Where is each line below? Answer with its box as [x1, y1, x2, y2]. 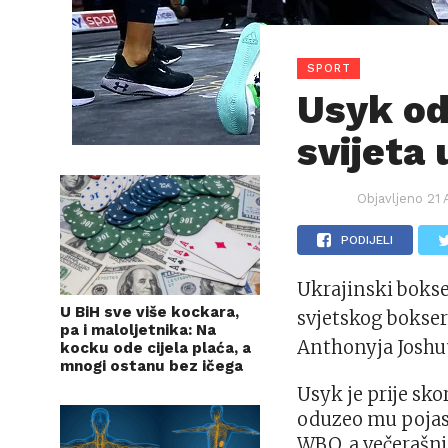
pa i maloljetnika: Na [60, 321, 216, 339]
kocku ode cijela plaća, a [60, 339, 251, 357]
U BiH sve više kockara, [60, 303, 239, 321]
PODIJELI [341, 233, 394, 247]
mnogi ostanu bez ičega [60, 357, 243, 375]
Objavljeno [357, 191, 424, 206]
